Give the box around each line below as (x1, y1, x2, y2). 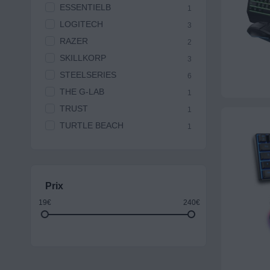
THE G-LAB (59, 87, 104, 97)
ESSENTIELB (59, 2, 111, 13)
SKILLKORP (59, 53, 106, 63)
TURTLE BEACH (59, 121, 124, 131)
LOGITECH (59, 19, 103, 30)
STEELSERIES (59, 70, 116, 80)
